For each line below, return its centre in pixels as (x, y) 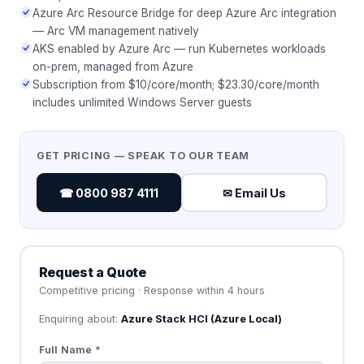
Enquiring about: (80, 318)
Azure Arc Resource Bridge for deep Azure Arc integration (184, 13)
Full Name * (70, 349)
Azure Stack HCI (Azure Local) (201, 318)
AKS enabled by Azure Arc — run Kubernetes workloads (179, 49)
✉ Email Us (254, 193)
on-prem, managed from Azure (113, 67)
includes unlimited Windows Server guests (142, 103)
